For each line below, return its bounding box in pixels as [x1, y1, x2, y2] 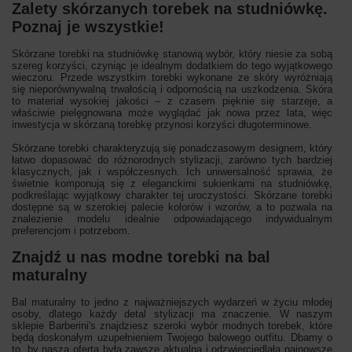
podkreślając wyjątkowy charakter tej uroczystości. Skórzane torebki [12, 189, 332, 202]
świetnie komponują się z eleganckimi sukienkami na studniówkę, [12, 178, 332, 190]
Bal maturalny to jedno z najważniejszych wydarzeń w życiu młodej [12, 296, 332, 309]
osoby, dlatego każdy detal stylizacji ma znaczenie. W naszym [12, 308, 332, 321]
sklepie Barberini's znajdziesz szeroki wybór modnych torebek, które [12, 320, 332, 332]
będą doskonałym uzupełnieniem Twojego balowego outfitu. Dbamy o [12, 332, 332, 344]
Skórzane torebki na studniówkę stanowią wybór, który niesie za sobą [12, 48, 332, 60]
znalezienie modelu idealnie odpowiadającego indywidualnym [12, 213, 332, 225]
